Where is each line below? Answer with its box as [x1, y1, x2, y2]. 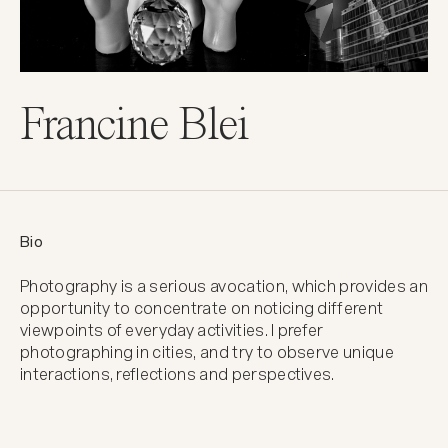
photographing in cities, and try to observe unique [20, 342, 395, 362]
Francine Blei [20, 101, 249, 150]
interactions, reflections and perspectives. [20, 364, 335, 384]
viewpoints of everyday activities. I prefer [20, 320, 324, 340]
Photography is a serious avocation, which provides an [20, 276, 428, 296]
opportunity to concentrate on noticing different [20, 298, 384, 318]
